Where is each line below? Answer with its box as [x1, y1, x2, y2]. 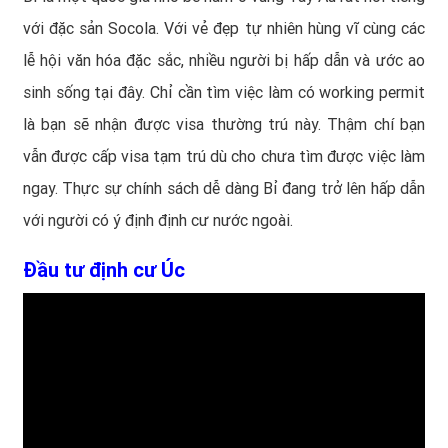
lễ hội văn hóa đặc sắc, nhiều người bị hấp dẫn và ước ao [23, 50, 425, 70]
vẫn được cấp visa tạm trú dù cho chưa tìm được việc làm [23, 146, 425, 166]
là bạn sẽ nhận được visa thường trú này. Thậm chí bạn [23, 114, 425, 134]
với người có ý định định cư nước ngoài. [23, 210, 293, 230]
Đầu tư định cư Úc [23, 257, 185, 282]
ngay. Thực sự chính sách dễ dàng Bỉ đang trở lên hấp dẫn [23, 178, 425, 198]
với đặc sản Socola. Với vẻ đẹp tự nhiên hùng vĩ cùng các [23, 18, 425, 38]
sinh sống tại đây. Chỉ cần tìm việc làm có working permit [23, 82, 425, 102]
